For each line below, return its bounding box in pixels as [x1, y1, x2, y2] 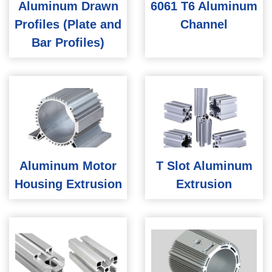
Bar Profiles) [32, 36, 104, 50]
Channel [180, 18, 228, 32]
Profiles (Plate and [15, 18, 121, 32]
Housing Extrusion [14, 177, 122, 191]
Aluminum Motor [19, 159, 117, 173]
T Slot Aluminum [155, 159, 253, 173]
